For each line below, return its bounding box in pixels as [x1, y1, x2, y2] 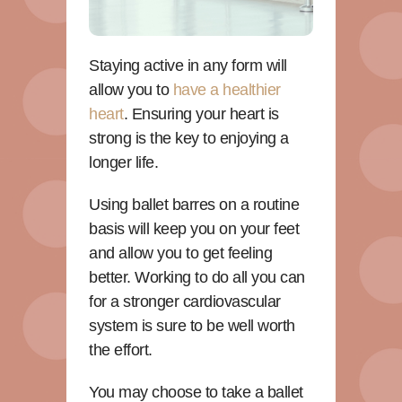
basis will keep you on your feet [89, 219, 299, 238]
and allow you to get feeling [89, 243, 272, 262]
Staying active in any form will [89, 56, 287, 74]
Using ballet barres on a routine [89, 195, 299, 214]
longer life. [89, 153, 158, 171]
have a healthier [172, 80, 281, 99]
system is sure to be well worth [89, 316, 295, 335]
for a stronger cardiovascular [89, 292, 281, 310]
